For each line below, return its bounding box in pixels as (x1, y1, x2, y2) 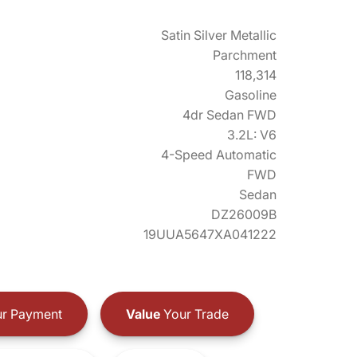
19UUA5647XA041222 (143, 226, 277, 242)
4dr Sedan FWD (182, 107, 277, 123)
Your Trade (159, 305, 229, 322)
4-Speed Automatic (161, 147, 277, 163)
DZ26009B (211, 206, 277, 222)
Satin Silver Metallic (161, 27, 277, 43)
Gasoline (225, 87, 277, 103)
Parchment (213, 47, 277, 63)
